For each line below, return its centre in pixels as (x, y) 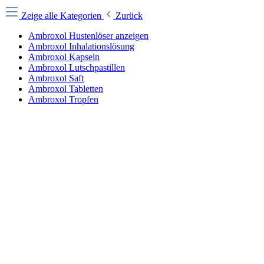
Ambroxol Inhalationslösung (81, 46)
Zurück (129, 16)
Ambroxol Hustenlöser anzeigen (88, 36)
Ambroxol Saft (56, 78)
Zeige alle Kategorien (62, 16)
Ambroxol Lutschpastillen (77, 67)
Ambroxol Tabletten (66, 89)
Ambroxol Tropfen (63, 99)
